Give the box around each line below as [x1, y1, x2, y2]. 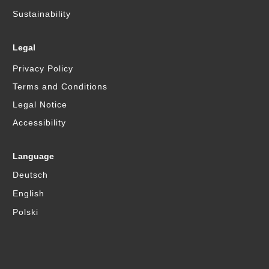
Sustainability [13, 8, 71, 19]
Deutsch [13, 169, 49, 180]
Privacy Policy [13, 63, 74, 73]
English [13, 188, 45, 198]
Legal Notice [13, 99, 68, 109]
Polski [13, 207, 39, 217]
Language [13, 151, 55, 161]
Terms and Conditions [13, 81, 108, 91]
